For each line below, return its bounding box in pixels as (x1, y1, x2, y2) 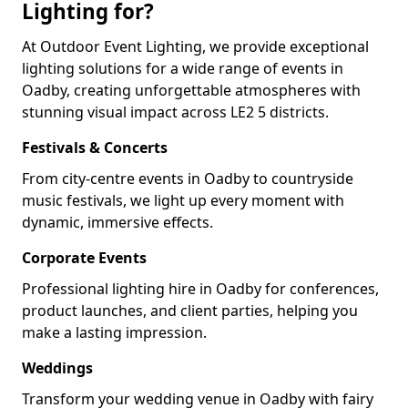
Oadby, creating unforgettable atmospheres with (22, 80, 361, 100)
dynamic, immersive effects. (22, 212, 213, 232)
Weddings (22, 358, 93, 378)
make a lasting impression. (22, 322, 207, 342)
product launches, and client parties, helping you (22, 301, 358, 321)
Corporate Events (22, 248, 147, 268)
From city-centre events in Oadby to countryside (22, 168, 353, 189)
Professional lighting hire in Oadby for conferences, (22, 279, 379, 299)
